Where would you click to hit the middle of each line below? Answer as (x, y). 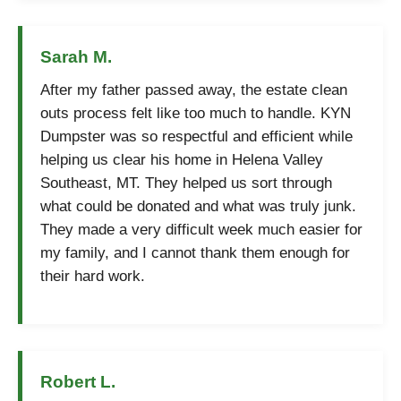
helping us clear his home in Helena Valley (182, 160)
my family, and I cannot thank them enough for (195, 253)
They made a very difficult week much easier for (201, 230)
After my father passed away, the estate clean (194, 90)
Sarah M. (76, 57)
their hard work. (93, 276)
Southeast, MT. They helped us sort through (186, 183)
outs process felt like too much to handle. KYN (196, 113)
